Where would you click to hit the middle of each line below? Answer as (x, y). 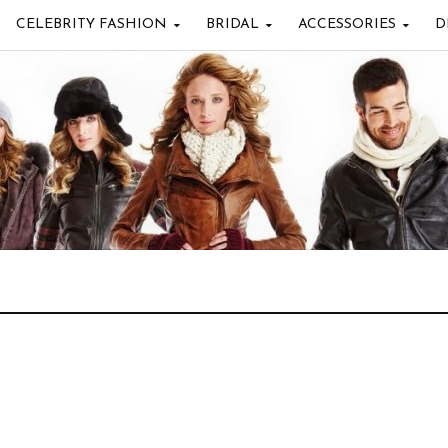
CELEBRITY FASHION (91, 24)
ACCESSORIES (346, 24)
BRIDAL (232, 24)
